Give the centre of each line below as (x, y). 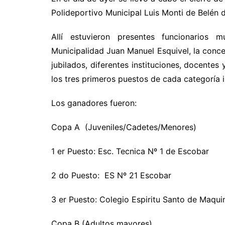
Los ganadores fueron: (94, 103)
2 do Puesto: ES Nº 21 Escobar (111, 176)
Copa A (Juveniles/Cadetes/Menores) (124, 127)
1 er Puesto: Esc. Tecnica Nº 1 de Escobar (130, 151)
